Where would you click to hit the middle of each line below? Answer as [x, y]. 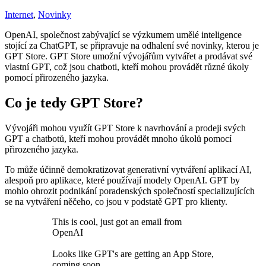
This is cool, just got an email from [117, 221]
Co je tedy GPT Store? [74, 102]
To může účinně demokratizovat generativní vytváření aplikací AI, [128, 169]
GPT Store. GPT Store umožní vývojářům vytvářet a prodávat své [129, 56]
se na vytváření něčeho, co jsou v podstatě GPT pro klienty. [116, 201]
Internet [19, 14]
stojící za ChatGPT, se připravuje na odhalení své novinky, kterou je [132, 45]
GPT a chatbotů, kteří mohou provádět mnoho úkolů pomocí [118, 138]
